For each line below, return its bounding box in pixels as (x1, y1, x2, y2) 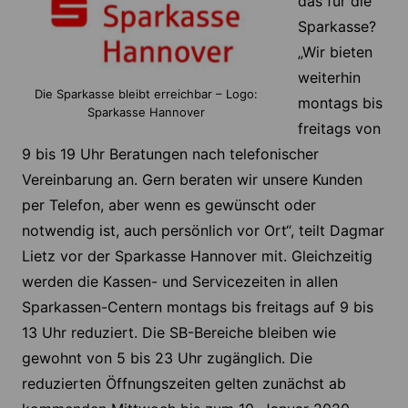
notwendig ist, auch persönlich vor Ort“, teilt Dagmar (21, 221, 384, 240)
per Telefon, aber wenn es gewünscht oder (21, 196, 316, 215)
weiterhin (297, 68, 361, 87)
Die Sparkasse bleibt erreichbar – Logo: (34, 87, 258, 102)
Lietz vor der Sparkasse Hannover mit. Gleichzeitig (21, 247, 372, 266)
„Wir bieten (297, 43, 372, 62)
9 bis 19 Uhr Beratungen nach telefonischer (21, 145, 319, 164)
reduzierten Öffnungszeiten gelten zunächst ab (21, 374, 346, 393)
